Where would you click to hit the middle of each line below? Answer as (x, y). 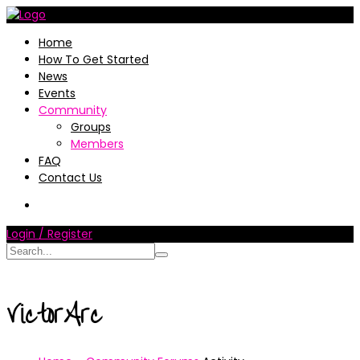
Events (57, 93)
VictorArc (54, 315)
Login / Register (49, 234)
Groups (91, 127)
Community (73, 110)
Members (97, 144)
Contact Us (70, 178)
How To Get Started (94, 59)
